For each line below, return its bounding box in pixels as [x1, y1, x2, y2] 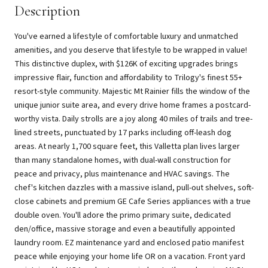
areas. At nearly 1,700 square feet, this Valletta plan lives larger [14, 140, 240, 153]
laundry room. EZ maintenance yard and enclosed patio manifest [14, 236, 244, 249]
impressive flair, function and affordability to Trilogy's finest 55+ [14, 71, 242, 84]
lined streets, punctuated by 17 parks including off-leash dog [14, 126, 232, 139]
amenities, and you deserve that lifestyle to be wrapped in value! [14, 44, 247, 56]
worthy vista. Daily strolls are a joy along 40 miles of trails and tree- [14, 112, 252, 125]
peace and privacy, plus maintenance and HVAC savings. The [14, 167, 230, 180]
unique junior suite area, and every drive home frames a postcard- [14, 99, 251, 111]
